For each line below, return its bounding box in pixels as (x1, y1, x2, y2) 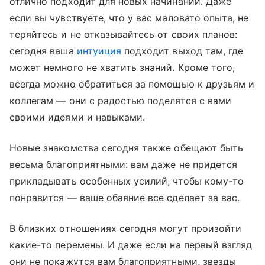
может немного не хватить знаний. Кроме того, (9, 62, 235, 74)
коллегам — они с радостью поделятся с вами (9, 95, 232, 107)
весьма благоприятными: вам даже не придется (9, 159, 238, 171)
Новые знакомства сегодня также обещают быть (9, 142, 244, 154)
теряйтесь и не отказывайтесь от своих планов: (9, 28, 238, 41)
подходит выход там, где (121, 45, 244, 57)
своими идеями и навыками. (9, 111, 146, 124)
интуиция (76, 45, 122, 57)
